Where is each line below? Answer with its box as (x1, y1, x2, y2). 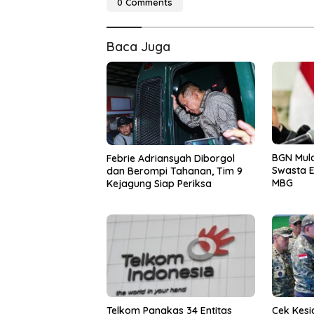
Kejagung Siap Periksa (107, 177, 212, 190)
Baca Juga (107, 38, 170, 55)
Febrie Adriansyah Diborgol (107, 151, 235, 165)
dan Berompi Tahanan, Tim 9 (107, 164, 243, 177)
